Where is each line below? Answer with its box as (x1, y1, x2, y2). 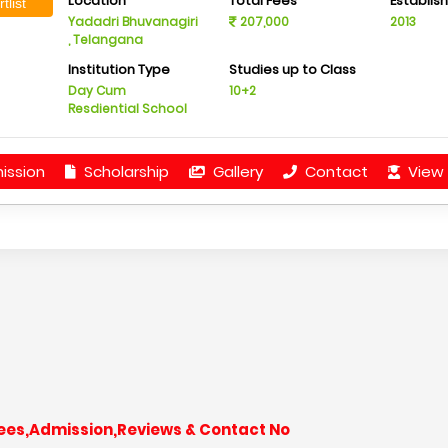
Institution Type (68, 60, 171, 79)
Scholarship (79, 161, 169, 182)
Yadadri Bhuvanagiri (68, 13, 199, 30)
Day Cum (68, 82, 127, 99)
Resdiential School (68, 100, 188, 117)
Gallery (208, 161, 263, 182)
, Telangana (68, 31, 144, 48)
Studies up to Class (228, 60, 356, 79)
